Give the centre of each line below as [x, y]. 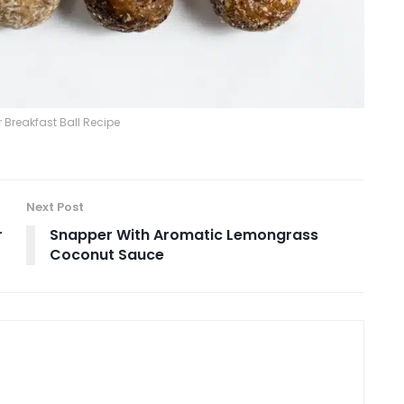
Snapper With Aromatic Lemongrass [184, 234]
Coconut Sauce [107, 254]
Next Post [55, 207]
